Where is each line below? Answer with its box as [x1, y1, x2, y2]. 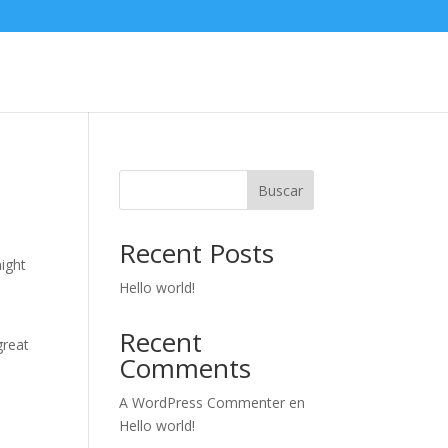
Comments [119, 350, 252, 386]
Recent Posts [119, 235, 275, 271]
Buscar [257, 180, 303, 200]
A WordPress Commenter [119, 393, 286, 412]
